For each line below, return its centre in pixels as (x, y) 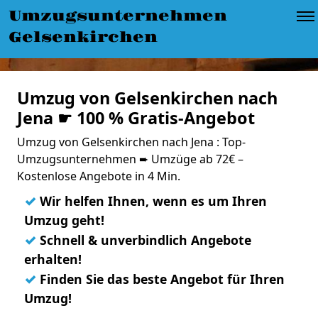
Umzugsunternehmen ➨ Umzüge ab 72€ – (130, 159)
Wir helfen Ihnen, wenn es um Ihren (152, 201)
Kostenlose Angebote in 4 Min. (99, 176)
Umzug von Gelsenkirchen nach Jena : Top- (131, 142)
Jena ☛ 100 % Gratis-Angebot (136, 118)
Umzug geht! (64, 220)
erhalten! (53, 259)
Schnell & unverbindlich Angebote (144, 240)
